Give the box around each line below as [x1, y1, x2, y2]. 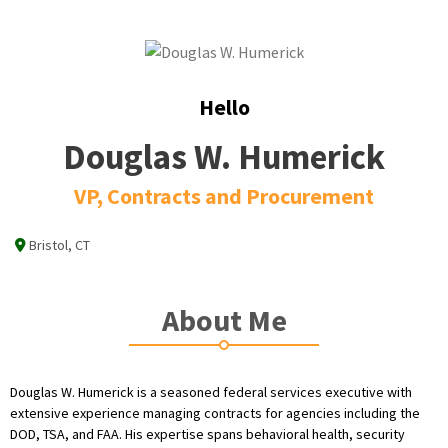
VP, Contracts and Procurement [74, 182, 374, 211]
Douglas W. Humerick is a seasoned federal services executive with [10, 382, 412, 401]
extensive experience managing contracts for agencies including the [10, 403, 420, 422]
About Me [161, 300, 287, 339]
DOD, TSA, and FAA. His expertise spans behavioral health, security [10, 424, 405, 443]
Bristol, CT [29, 235, 90, 254]
